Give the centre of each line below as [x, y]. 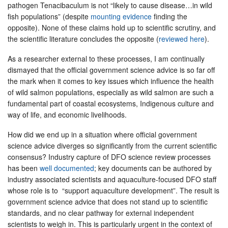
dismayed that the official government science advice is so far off [111, 69]
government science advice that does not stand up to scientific [108, 201]
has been [24, 168]
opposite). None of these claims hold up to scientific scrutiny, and [112, 27]
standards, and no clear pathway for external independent [101, 212]
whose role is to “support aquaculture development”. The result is [113, 190]
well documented [67, 168]
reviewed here [182, 38]
